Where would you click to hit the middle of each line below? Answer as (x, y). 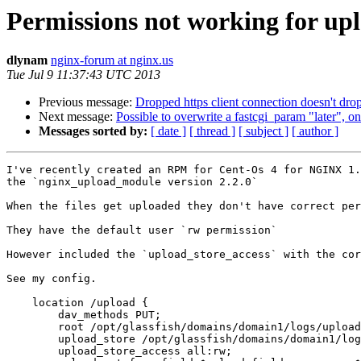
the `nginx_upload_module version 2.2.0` (135, 182)
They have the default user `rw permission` (142, 230)
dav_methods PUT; (19, 315)
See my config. (55, 279)
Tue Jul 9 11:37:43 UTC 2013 (83, 75)
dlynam (27, 60)
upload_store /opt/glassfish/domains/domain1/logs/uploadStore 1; (19, 339)
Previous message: (87, 102)
